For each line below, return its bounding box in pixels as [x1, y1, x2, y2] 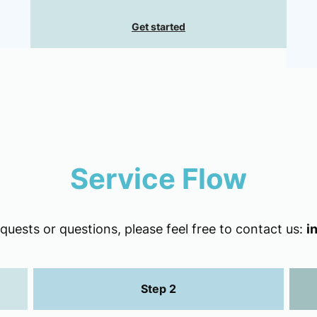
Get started [132, 20, 185, 33]
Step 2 [141, 282, 176, 296]
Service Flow [70, 161, 247, 196]
